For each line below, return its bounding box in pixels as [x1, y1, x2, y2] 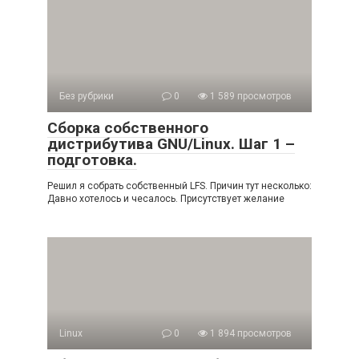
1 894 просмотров [208, 328, 292, 339]
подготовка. [47, 151, 137, 169]
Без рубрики [59, 91, 114, 102]
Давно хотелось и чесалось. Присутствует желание [47, 193, 284, 204]
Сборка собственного [47, 119, 208, 137]
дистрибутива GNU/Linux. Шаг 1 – [47, 135, 295, 153]
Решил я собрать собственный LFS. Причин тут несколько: [47, 180, 312, 192]
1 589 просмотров [208, 91, 292, 102]
